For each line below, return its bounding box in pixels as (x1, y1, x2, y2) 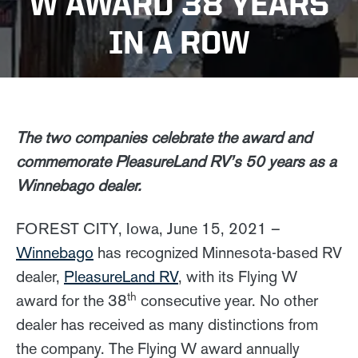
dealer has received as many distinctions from (16, 314, 318, 334)
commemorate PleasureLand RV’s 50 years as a (16, 151, 336, 171)
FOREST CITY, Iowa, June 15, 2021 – (16, 218, 280, 238)
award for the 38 (16, 290, 127, 310)
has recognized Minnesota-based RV (93, 242, 342, 262)
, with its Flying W (178, 266, 297, 286)
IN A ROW (109, 24, 249, 59)
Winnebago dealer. (16, 175, 141, 195)
